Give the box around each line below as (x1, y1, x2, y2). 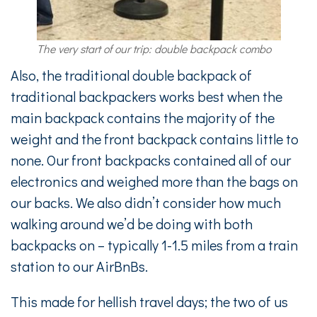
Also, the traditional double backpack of (11, 66, 252, 84)
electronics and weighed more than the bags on (11, 172, 298, 190)
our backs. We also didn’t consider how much (11, 193, 281, 212)
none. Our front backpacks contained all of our (11, 151, 291, 169)
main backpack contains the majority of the (11, 108, 275, 127)
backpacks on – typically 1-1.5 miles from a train (11, 236, 298, 254)
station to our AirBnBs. (11, 257, 148, 275)
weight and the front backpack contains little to (11, 129, 299, 148)
